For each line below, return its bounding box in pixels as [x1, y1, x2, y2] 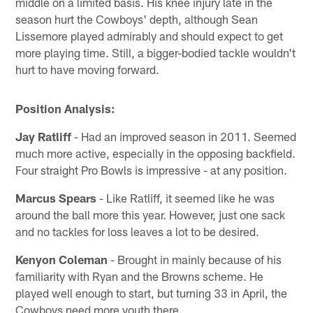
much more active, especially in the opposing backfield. [15, 145, 296, 160]
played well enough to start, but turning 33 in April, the [15, 285, 288, 300]
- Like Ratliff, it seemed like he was [96, 190, 275, 205]
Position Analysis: [15, 101, 116, 115]
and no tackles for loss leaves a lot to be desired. [15, 224, 260, 238]
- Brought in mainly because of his [108, 252, 282, 266]
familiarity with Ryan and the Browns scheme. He [15, 268, 264, 283]
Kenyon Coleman [15, 252, 108, 266]
